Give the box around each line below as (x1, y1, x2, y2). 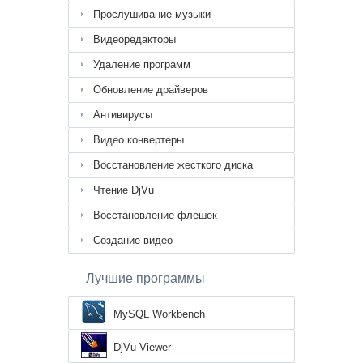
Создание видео (93, 234, 173, 247)
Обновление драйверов (93, 83, 208, 96)
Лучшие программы (86, 271, 205, 286)
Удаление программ (93, 58, 190, 71)
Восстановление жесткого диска (93, 159, 253, 172)
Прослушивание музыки (93, 8, 211, 21)
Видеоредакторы (93, 33, 176, 46)
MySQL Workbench (113, 308, 205, 321)
